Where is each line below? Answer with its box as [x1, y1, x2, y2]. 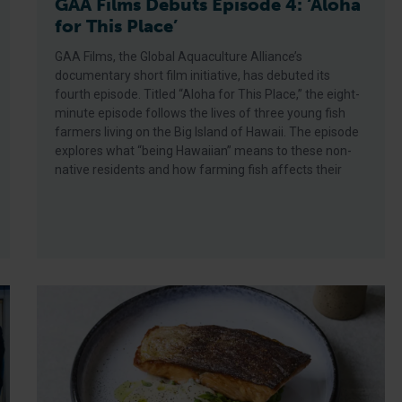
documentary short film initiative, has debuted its [55, 68, 331, 83]
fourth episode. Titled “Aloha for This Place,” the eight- [55, 87, 361, 101]
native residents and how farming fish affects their [55, 162, 343, 177]
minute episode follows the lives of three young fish [55, 106, 346, 120]
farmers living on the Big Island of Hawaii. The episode [55, 125, 360, 139]
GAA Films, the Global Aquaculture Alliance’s [55, 49, 303, 64]
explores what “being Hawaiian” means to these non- [55, 144, 353, 158]
